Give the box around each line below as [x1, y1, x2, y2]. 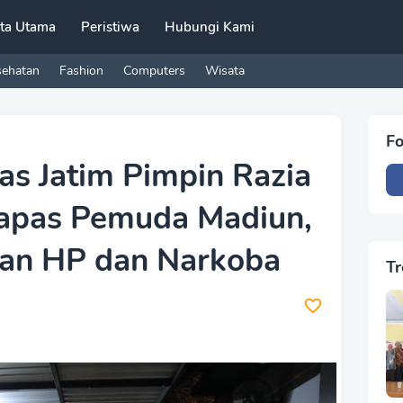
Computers [123, 62, 185, 79]
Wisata [205, 62, 245, 79]
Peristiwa [81, 17, 139, 36]
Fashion [59, 62, 103, 79]
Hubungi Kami [165, 17, 255, 36]
